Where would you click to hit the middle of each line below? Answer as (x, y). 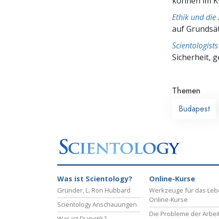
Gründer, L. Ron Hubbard (94, 190)
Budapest (194, 109)
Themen (186, 90)
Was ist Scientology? (95, 179)
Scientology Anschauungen (97, 205)
